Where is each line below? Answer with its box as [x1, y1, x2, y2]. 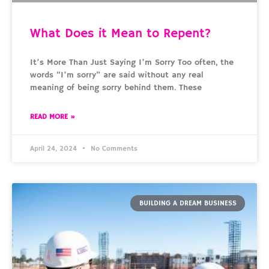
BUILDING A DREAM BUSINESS [139, 198, 237, 208]
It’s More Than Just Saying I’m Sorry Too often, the [30, 57, 234, 68]
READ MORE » [30, 112, 75, 122]
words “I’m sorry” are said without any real [30, 70, 204, 81]
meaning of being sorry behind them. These [30, 82, 202, 94]
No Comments [88, 144, 138, 154]
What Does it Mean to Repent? [30, 26, 211, 42]
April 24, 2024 [30, 144, 79, 154]
